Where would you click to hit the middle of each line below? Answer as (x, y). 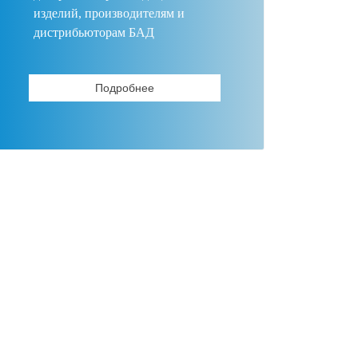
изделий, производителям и (109, 13)
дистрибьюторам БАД (94, 32)
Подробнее (125, 88)
